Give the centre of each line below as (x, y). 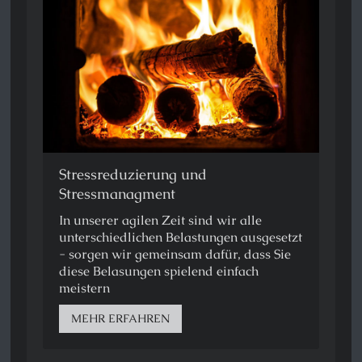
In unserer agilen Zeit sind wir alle (161, 220)
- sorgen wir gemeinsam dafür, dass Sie (175, 254)
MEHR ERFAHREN (121, 318)
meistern (85, 288)
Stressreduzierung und (133, 174)
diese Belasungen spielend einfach (159, 271)
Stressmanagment (118, 193)
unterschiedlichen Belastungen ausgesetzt (181, 237)
